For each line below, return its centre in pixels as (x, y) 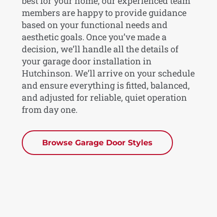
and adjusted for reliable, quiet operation (104, 97)
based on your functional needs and (94, 24)
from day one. (49, 109)
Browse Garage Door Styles (97, 142)
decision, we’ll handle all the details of (100, 49)
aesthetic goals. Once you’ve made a (94, 37)
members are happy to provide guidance (104, 12)
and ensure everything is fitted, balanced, (106, 85)
